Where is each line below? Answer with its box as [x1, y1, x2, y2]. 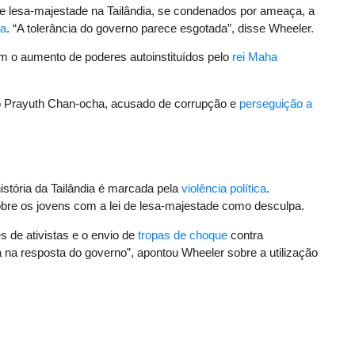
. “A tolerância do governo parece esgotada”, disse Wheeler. [6, 21, 314, 36]
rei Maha [232, 50, 277, 64]
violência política [181, 181, 266, 196]
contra [227, 227, 263, 242]
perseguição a [239, 96, 312, 110]
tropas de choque [138, 227, 227, 242]
